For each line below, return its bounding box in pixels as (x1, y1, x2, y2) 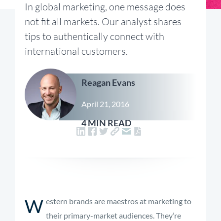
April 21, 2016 (81, 99, 129, 109)
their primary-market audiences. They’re (46, 211, 181, 220)
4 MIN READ (81, 117, 131, 128)
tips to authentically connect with (25, 30, 164, 42)
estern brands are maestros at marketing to (46, 196, 191, 206)
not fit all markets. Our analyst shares (25, 15, 182, 28)
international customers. (25, 45, 128, 57)
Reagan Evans (81, 77, 135, 88)
